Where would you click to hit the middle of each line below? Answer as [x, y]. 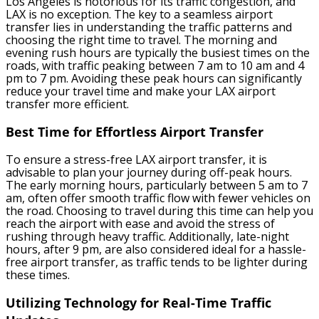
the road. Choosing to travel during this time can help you [159, 211]
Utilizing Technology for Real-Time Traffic [138, 303]
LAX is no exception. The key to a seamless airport [139, 15]
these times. [38, 275]
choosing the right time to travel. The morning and [141, 40]
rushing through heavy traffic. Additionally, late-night [147, 237]
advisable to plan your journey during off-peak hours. [149, 173]
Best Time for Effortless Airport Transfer [135, 131]
